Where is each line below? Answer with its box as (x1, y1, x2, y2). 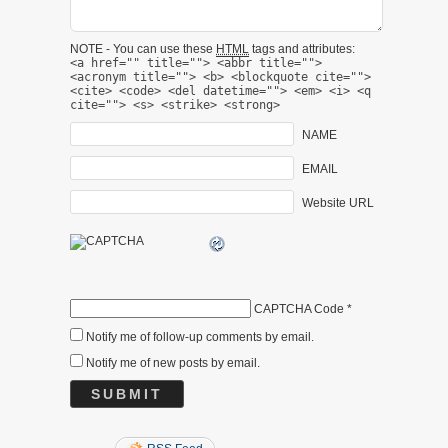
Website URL (301, 195, 374, 210)
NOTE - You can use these (70, 41, 216, 56)
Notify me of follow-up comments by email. (86, 329, 314, 344)
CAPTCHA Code (254, 301, 344, 316)
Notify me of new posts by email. (86, 355, 260, 370)
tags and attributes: (249, 41, 355, 56)
